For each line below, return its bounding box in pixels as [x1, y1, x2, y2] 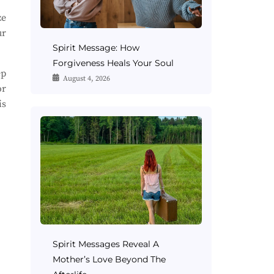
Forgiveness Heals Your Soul [52, 57, 174, 69]
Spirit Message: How [52, 42, 139, 54]
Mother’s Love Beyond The [52, 253, 166, 265]
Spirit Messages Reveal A [52, 238, 159, 250]
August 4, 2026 [62, 74, 110, 84]
